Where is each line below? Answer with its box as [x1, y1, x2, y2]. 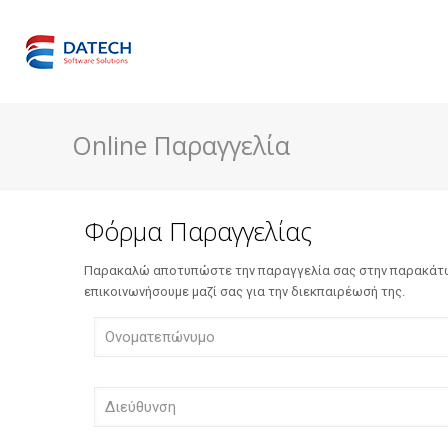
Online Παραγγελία [72, 128, 290, 162]
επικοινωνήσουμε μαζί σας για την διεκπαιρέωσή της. [84, 284, 405, 299]
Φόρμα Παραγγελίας [84, 214, 312, 248]
